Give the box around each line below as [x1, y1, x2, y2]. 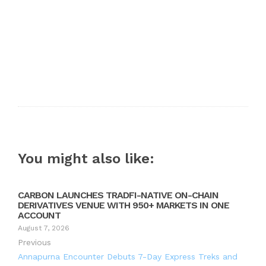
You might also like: [18, 150, 154, 167]
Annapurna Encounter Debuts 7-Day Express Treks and [18, 252, 237, 262]
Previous [18, 237, 51, 248]
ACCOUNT [18, 210, 61, 221]
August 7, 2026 [18, 224, 69, 233]
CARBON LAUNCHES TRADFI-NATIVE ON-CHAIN [18, 189, 218, 201]
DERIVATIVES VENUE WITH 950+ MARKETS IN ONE [18, 199, 229, 211]
